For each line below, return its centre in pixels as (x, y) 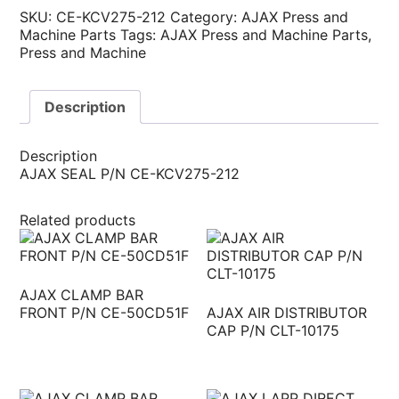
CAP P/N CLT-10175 (273, 330)
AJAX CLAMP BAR (82, 294)
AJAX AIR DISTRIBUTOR (287, 312)
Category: (206, 17)
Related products (78, 220)
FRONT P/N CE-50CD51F (105, 312)
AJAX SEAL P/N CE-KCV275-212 (130, 173)
